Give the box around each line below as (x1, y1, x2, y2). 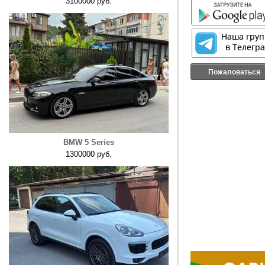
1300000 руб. (66, 150, 112, 159)
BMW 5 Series (63, 138, 114, 147)
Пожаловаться (208, 67, 261, 76)
